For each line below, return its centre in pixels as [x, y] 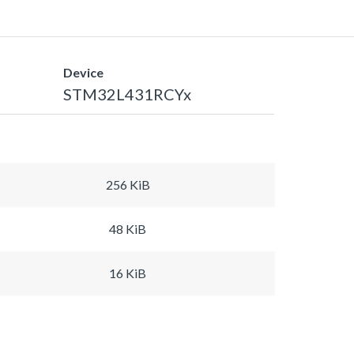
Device [83, 72]
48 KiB [128, 228]
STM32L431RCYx [127, 94]
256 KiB [128, 184]
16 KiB [128, 273]
